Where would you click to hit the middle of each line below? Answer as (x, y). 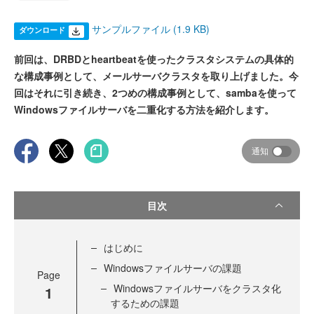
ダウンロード (42, 30)
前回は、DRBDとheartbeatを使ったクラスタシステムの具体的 (154, 59)
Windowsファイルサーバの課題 (173, 268)
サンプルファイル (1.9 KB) (150, 29)
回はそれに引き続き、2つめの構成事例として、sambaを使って (155, 93)
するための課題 (145, 303)
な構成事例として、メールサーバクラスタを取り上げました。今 (156, 76)
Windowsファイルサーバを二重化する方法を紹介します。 (144, 110)
